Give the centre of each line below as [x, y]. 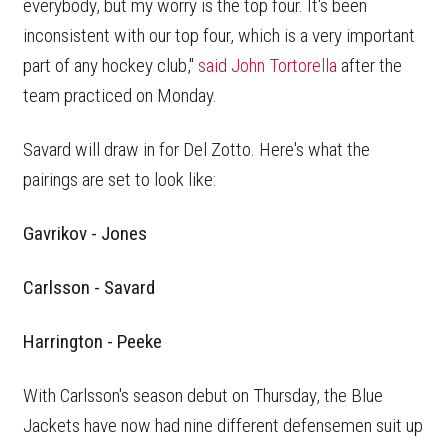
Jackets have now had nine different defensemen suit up [223, 426]
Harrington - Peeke [92, 342]
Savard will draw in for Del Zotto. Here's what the [196, 150]
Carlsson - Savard [89, 288]
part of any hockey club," [110, 66]
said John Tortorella [267, 66]
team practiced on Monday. [122, 96]
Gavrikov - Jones [85, 234]
